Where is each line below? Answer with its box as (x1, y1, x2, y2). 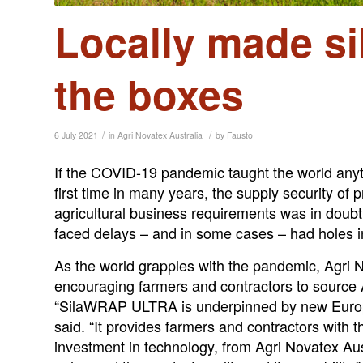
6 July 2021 (54, 128, 98, 141)
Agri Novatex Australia (117, 128, 203, 141)
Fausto (227, 128, 253, 141)
